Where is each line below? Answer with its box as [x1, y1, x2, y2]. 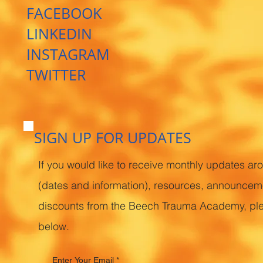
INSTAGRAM [26, 44, 110, 64]
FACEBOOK [26, 3, 102, 23]
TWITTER [26, 65, 86, 85]
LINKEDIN [26, 23, 92, 43]
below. [38, 220, 70, 234]
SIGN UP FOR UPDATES [33, 127, 191, 147]
